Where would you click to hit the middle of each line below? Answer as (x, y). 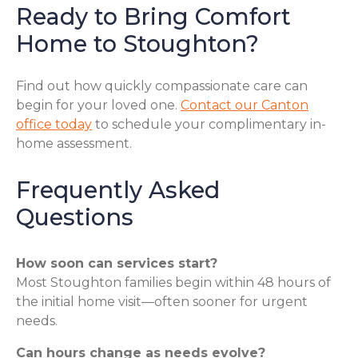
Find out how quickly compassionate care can (162, 86)
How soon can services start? (117, 263)
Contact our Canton (245, 105)
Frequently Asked (118, 189)
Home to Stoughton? (137, 44)
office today (54, 124)
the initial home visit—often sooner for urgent (162, 301)
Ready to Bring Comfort (153, 17)
